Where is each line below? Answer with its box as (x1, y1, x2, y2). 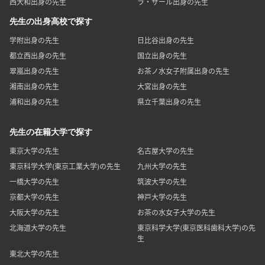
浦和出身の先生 (9, 98, 59, 107)
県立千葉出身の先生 (137, 98, 201, 107)
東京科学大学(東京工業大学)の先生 (9, 162, 121, 172)
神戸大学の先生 (137, 193, 187, 202)
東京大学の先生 (9, 147, 59, 156)
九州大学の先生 (137, 162, 187, 172)
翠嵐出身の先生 (9, 67, 59, 76)
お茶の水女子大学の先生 (137, 208, 215, 218)
